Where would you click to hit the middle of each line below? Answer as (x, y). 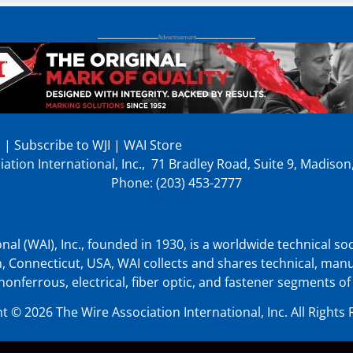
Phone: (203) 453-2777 (176, 182)
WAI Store (151, 145)
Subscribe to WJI (61, 145)
